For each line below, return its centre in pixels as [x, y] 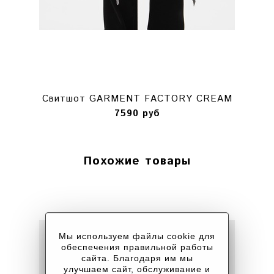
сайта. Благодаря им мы [137, 258]
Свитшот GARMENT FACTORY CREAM [137, 99]
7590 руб [137, 114]
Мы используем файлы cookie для [137, 236]
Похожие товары [137, 161]
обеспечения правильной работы [137, 247]
